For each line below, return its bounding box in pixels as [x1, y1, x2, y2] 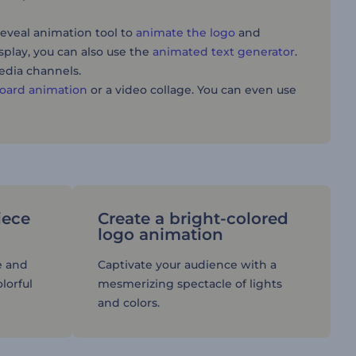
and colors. [97, 296, 160, 310]
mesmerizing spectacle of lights [97, 277, 282, 291]
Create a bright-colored [97, 209, 288, 228]
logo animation [97, 225, 223, 244]
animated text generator [153, 44, 295, 59]
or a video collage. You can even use [87, 83, 296, 97]
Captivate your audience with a [97, 257, 277, 272]
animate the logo [136, 25, 235, 40]
